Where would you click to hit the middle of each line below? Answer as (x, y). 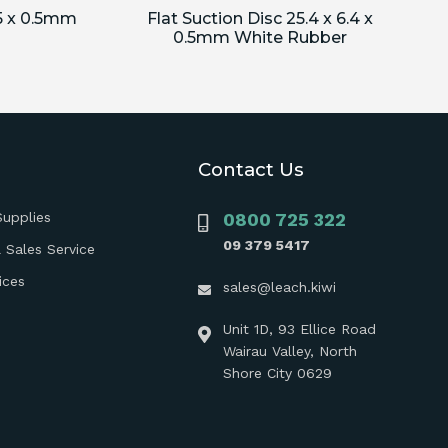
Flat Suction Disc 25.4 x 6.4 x (260, 18)
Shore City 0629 (277, 373)
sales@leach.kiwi (279, 287)
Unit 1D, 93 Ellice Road (299, 329)
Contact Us (250, 169)
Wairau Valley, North (289, 351)
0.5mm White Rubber (260, 37)
